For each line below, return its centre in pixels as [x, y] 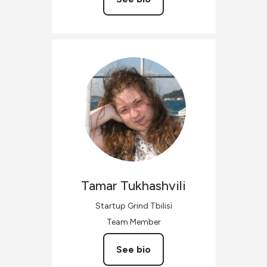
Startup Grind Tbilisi [133, 206]
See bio [133, 249]
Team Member [133, 222]
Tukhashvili [153, 186]
